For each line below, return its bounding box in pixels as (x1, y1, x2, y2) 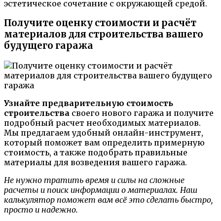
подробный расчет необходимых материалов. (4, 118, 201, 128)
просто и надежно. (4, 205, 78, 215)
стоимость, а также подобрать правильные (4, 147, 187, 158)
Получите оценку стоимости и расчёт (4, 17, 196, 29)
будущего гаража (4, 40, 93, 52)
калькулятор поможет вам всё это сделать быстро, (4, 195, 213, 205)
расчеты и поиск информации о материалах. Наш (4, 185, 197, 195)
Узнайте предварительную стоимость (4, 98, 173, 109)
